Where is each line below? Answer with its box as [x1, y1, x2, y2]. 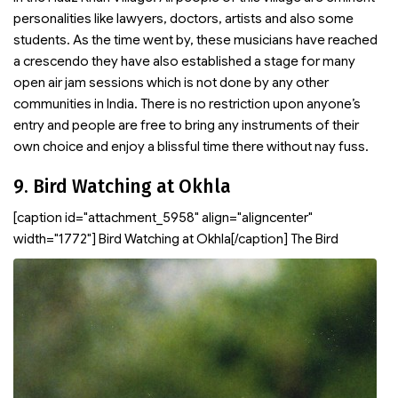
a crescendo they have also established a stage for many [13, 53, 355, 69]
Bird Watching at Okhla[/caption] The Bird [96, 231, 338, 247]
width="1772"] [13, 231, 96, 247]
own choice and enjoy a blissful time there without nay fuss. [13, 139, 369, 155]
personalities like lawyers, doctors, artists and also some [13, 11, 354, 27]
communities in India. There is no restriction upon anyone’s [13, 96, 361, 112]
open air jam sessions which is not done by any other [13, 75, 329, 91]
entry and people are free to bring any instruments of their [13, 117, 359, 133]
